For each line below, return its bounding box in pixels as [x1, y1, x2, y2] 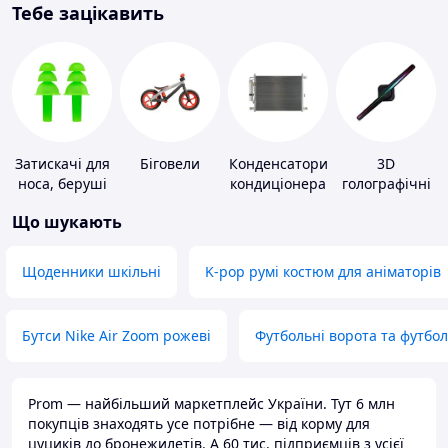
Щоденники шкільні [22, 262, 161, 282]
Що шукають [12, 211, 122, 234]
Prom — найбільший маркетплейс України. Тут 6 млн [28, 394, 395, 414]
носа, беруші [17, 174, 107, 194]
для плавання [14, 194, 110, 214]
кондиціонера [230, 174, 326, 194]
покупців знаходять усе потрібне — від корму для [28, 414, 370, 434]
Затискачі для [14, 154, 110, 174]
